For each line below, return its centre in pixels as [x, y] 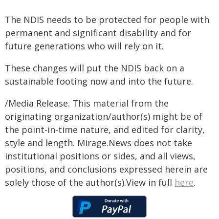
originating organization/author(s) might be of [104, 116]
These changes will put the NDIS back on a [95, 68]
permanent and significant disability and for [98, 33]
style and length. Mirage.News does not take [99, 143]
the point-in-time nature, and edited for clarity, [105, 130]
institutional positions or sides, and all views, [100, 156]
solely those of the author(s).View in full [90, 182]
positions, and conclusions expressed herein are [106, 169]
